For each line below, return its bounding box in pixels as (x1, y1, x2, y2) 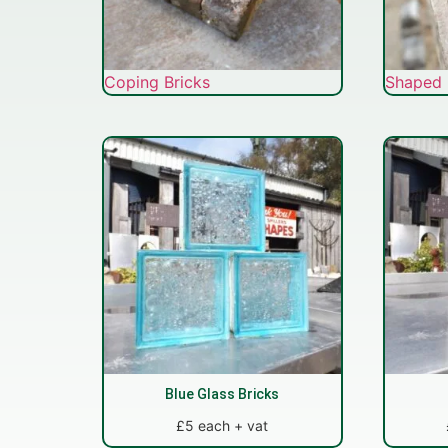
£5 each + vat (176, 417, 269, 435)
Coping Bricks (104, 71, 210, 92)
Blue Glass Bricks (165, 386, 280, 403)
